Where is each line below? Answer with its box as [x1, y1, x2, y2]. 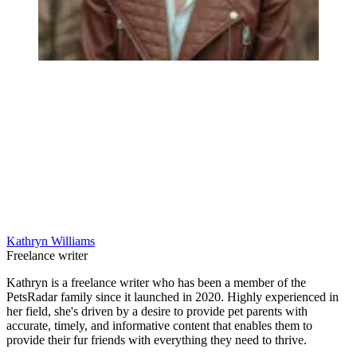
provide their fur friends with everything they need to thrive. [6, 333, 307, 347]
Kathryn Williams [6, 234, 95, 249]
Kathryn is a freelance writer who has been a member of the [6, 276, 306, 290]
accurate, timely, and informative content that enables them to [6, 319, 312, 333]
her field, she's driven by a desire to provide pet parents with [6, 304, 308, 319]
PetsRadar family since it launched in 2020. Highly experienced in [6, 290, 339, 304]
